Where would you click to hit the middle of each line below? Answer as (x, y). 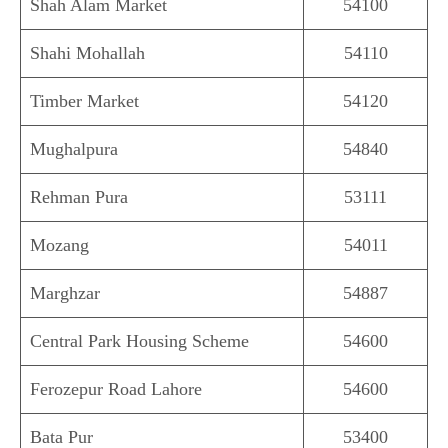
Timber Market (84, 101)
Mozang (59, 245)
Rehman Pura (79, 197)
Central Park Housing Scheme (139, 341)
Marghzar (65, 293)
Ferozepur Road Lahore (116, 389)
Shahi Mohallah (87, 53)
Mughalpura (74, 149)
